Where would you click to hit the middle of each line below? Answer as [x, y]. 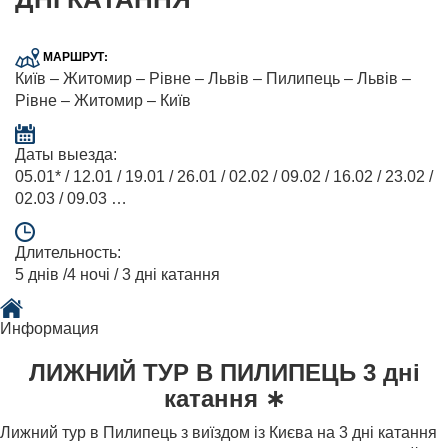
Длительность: [68, 252]
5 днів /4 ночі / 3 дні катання [117, 274]
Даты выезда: [66, 154]
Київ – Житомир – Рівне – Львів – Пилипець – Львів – [213, 78]
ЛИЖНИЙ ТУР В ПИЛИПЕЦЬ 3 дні [224, 372]
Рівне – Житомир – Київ [103, 100]
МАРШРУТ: [74, 56]
